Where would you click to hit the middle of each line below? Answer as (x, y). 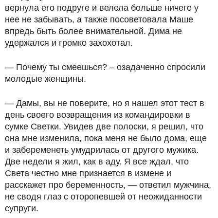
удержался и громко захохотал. (69, 43)
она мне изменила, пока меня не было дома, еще (106, 138)
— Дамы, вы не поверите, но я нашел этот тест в (105, 103)
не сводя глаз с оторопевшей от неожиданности (103, 197)
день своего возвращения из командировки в (98, 115)
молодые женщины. (45, 79)
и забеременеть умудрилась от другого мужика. (102, 150)
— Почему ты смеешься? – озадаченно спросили (105, 67)
